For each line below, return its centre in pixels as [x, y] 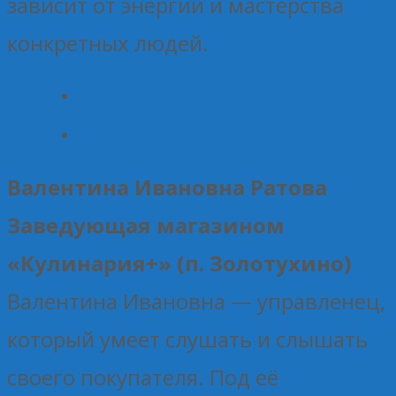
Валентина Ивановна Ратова [167, 187]
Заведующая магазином [146, 225]
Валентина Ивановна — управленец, [196, 301]
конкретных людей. [108, 42]
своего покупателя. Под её [143, 377]
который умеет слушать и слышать [187, 339]
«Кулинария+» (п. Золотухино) [179, 263]
